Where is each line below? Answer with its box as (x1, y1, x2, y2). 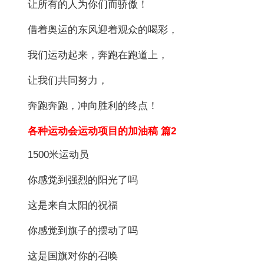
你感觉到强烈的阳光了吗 (28, 174, 138, 186)
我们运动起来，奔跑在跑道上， (28, 49, 169, 61)
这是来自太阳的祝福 (28, 199, 118, 211)
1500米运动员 (28, 148, 90, 160)
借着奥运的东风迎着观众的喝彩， (28, 24, 179, 35)
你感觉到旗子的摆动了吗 (28, 225, 138, 236)
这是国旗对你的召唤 (28, 250, 118, 262)
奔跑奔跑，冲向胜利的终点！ (28, 100, 159, 111)
